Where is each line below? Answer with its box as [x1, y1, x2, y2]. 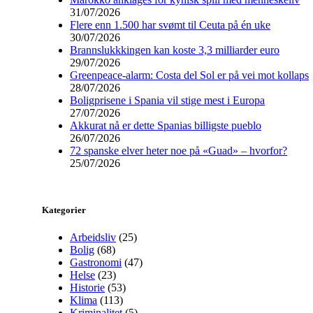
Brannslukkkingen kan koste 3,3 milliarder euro [70, 43, 279, 56]
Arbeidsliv [70, 231, 116, 243]
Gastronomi [70, 256, 122, 268]
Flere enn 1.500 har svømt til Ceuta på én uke [70, 18, 270, 31]
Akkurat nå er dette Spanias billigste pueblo [70, 119, 261, 131]
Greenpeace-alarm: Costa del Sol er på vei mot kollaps [70, 68, 309, 81]
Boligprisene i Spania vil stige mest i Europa [70, 94, 265, 106]
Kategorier [42, 204, 86, 215]
